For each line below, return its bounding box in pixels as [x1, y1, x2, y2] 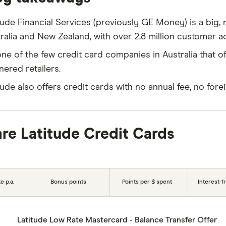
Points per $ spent [122, 179, 172, 185]
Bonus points [50, 179, 86, 185]
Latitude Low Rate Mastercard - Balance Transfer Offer [17, 216, 217, 224]
